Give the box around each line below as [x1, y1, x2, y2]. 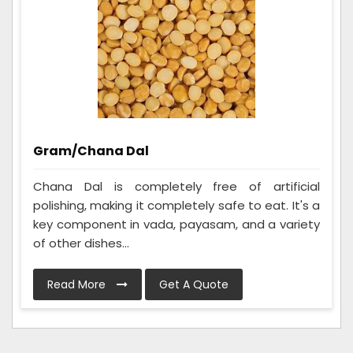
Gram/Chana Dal [33, 142, 149, 161]
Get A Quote [159, 277, 229, 293]
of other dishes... [33, 235, 129, 252]
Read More [47, 277, 109, 293]
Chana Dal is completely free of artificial [33, 178, 320, 195]
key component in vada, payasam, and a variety [33, 216, 320, 233]
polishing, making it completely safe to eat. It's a [33, 197, 320, 214]
